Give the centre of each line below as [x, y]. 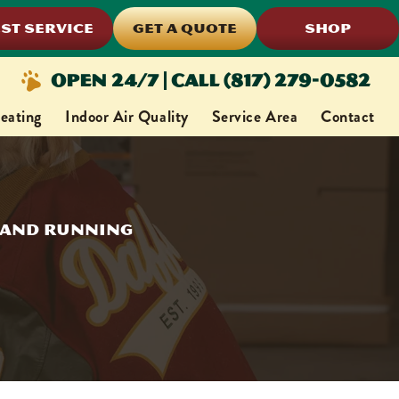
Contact [348, 117]
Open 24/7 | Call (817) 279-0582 [211, 80]
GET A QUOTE [185, 28]
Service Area [255, 117]
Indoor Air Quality [127, 117]
